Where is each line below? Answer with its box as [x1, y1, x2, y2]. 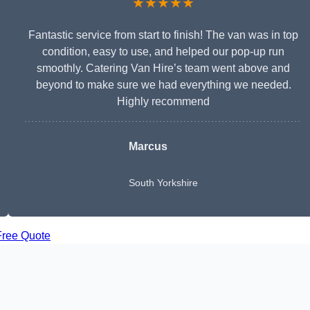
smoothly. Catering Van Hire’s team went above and [37, 62, 290, 75]
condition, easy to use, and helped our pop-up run [42, 46, 284, 58]
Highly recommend [117, 95, 210, 108]
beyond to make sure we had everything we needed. [35, 79, 291, 91]
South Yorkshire [129, 177, 198, 189]
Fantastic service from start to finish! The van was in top [28, 29, 298, 42]
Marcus [129, 140, 167, 153]
